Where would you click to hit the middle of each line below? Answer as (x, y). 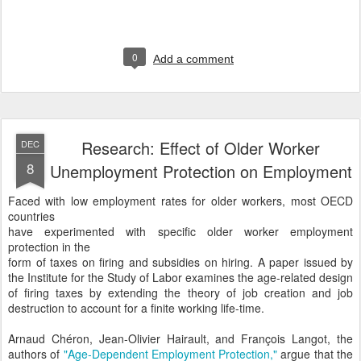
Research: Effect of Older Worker (201, 148)
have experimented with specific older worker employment (180, 231)
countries (31, 216)
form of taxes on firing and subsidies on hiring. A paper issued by (180, 262)
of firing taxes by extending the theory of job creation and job (180, 293)
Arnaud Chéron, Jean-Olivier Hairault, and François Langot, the (180, 338)
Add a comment (193, 59)
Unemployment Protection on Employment (201, 171)
